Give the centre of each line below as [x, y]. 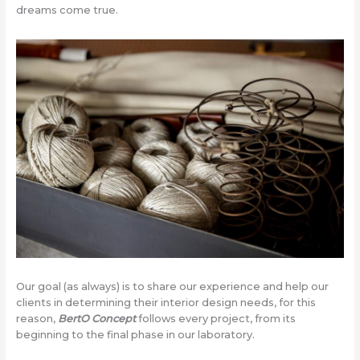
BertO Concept [96, 318]
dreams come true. [67, 10]
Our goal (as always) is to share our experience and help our [172, 286]
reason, [37, 318]
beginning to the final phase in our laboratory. [135, 334]
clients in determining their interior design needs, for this [166, 302]
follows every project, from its [215, 318]
